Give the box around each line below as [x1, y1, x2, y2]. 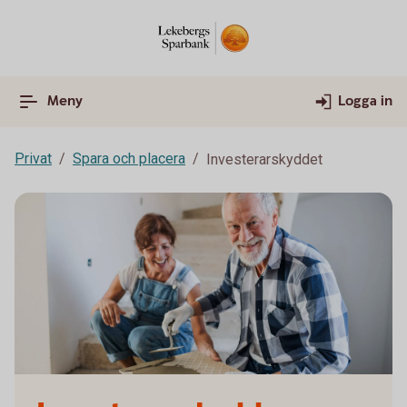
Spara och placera [73, 150, 185, 167]
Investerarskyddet [206, 151, 323, 168]
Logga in [338, 92, 392, 111]
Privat [15, 150, 52, 167]
